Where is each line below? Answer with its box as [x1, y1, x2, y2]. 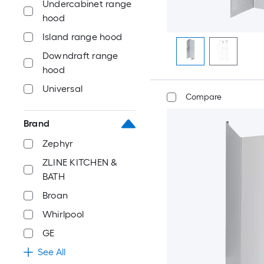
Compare [185, 92, 222, 102]
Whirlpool [42, 209, 84, 220]
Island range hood [42, 31, 123, 42]
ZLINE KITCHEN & [42, 157, 118, 168]
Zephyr [42, 138, 74, 149]
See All [38, 246, 65, 258]
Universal [42, 83, 83, 94]
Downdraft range [42, 50, 118, 61]
